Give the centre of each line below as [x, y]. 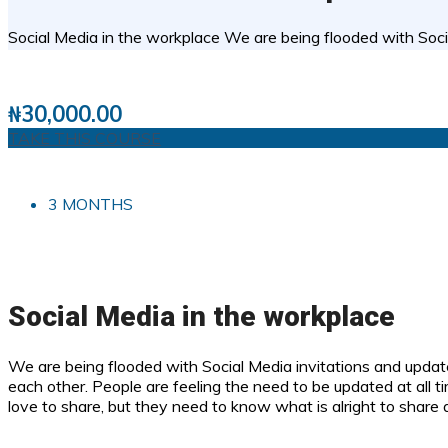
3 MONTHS [90, 203]
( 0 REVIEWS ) [72, 72]
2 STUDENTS [309, 69]
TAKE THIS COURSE [84, 137]
